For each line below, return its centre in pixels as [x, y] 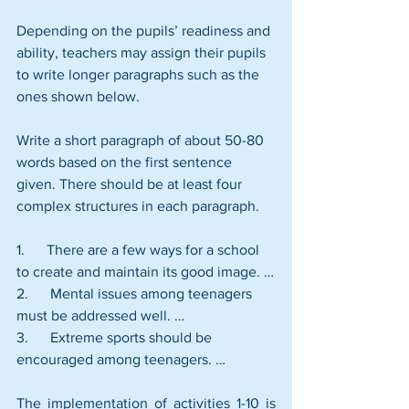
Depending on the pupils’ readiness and [145, 30]
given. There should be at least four [131, 184]
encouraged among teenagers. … [121, 359]
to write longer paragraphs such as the [140, 74]
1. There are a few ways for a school [140, 249]
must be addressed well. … [100, 315]
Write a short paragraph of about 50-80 [142, 140]
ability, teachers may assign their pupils [143, 52]
